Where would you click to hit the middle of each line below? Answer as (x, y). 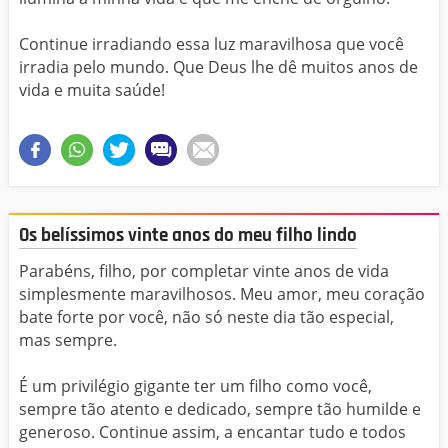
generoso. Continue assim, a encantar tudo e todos (212, 432)
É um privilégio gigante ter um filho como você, (195, 386)
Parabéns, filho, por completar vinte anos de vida (204, 271)
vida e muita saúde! (92, 89)
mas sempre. (68, 340)
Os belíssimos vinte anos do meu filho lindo (188, 235)
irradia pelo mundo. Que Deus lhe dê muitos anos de (218, 66)
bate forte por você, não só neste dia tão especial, (206, 317)
